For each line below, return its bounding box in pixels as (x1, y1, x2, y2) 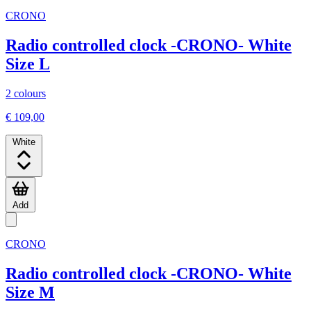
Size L (6, 54, 50, 73)
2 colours (6, 87, 46, 99)
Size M (6, 283, 55, 301)
